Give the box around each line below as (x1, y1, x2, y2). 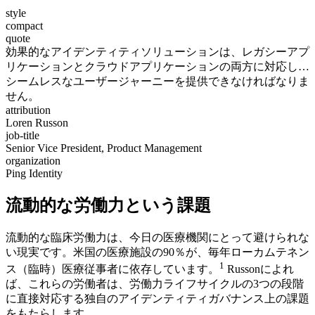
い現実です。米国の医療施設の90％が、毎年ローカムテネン (6, 245, 309, 258)
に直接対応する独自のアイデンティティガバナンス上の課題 (6, 292, 309, 305)
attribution (6, 104, 51, 116)
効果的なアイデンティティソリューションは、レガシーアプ (6, 46, 309, 58)
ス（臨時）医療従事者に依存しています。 (6, 263, 219, 276)
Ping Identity (6, 167, 63, 179)
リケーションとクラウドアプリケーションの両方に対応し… (6, 60, 309, 72)
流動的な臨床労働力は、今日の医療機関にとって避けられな (6, 231, 309, 243)
